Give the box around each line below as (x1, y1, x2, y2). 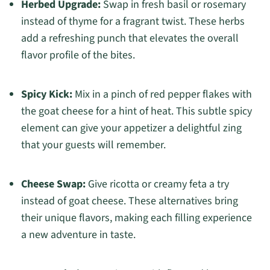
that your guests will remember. (20, 137, 166, 153)
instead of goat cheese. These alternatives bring (20, 193, 238, 209)
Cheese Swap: (20, 177, 86, 192)
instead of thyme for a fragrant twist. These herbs (20, 14, 245, 30)
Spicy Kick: (20, 87, 72, 102)
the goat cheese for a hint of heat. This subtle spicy (20, 104, 252, 119)
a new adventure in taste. (20, 227, 136, 243)
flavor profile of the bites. (20, 48, 135, 63)
